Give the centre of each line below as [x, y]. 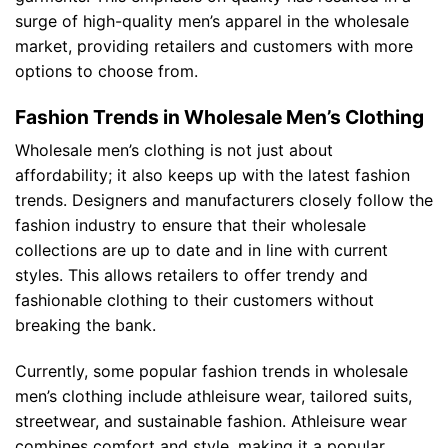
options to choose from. [106, 71]
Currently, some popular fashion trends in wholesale [211, 371]
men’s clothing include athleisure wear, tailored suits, [213, 396]
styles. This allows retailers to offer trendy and [191, 275]
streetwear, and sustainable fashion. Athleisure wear [211, 421]
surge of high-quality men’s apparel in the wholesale [212, 21]
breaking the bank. [85, 325]
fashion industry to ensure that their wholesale [190, 225]
